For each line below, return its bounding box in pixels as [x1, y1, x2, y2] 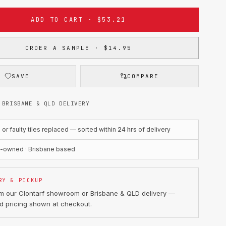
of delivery [137, 126, 171, 133]
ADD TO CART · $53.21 [31, 16, 126, 24]
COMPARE [127, 73, 159, 80]
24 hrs [118, 126, 137, 133]
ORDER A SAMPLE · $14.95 [25, 44, 132, 51]
